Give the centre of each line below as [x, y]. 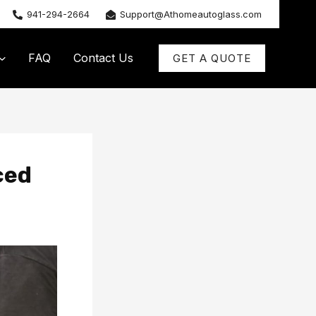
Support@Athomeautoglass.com [190, 14]
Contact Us [103, 58]
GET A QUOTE [212, 58]
